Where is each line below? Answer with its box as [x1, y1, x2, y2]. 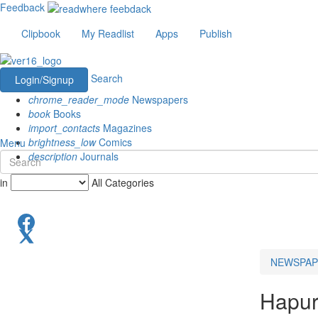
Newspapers [129, 92, 188, 106]
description [28, 148, 77, 163]
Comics [96, 134, 132, 149]
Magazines [100, 120, 152, 135]
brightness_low [28, 134, 96, 149]
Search [91, 70, 123, 85]
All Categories [92, 175, 154, 190]
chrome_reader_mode [28, 92, 129, 106]
